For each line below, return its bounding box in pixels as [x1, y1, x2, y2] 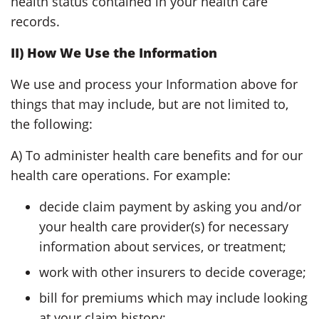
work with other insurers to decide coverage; [39, 263, 306, 281]
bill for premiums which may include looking [39, 288, 308, 306]
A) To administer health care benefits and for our [11, 146, 303, 164]
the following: [11, 115, 93, 132]
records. [11, 12, 60, 30]
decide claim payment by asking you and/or [39, 197, 301, 215]
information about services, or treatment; [39, 237, 286, 255]
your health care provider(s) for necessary [39, 217, 288, 235]
